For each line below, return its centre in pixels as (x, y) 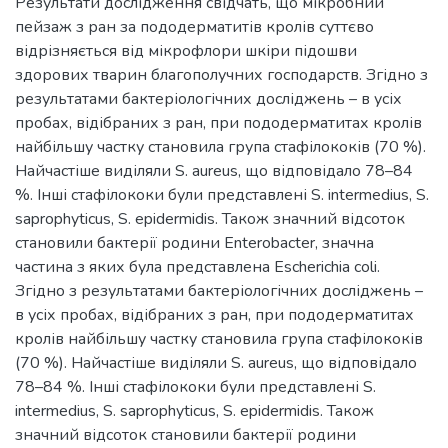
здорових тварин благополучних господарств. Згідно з (221, 75)
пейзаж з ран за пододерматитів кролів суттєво (194, 27)
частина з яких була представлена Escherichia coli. (197, 267)
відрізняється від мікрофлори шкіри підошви (186, 51)
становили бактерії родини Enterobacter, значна (194, 243)
